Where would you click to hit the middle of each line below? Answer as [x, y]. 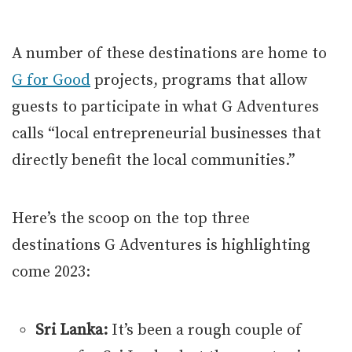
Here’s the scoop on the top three [131, 219]
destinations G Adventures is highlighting [161, 246]
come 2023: [51, 273]
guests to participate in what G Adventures [165, 108]
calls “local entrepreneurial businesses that [167, 134]
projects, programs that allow [199, 81]
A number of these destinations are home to [169, 54]
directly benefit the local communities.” [154, 161]
